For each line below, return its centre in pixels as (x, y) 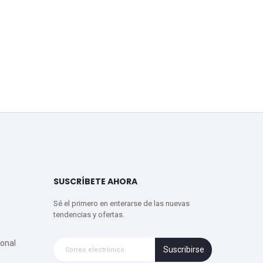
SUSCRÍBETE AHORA (95, 181)
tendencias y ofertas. (89, 215)
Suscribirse (183, 249)
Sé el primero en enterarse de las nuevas (122, 203)
